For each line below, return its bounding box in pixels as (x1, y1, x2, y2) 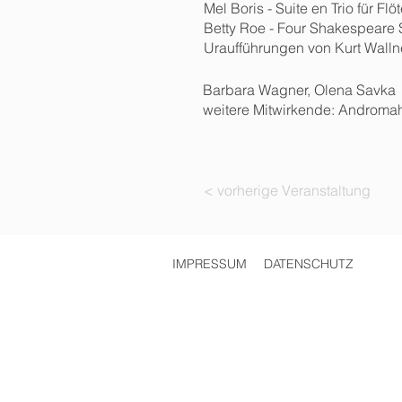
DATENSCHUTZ (264, 256, 354, 272)
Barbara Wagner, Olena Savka (203, 81, 396, 99)
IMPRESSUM (172, 256, 247, 272)
